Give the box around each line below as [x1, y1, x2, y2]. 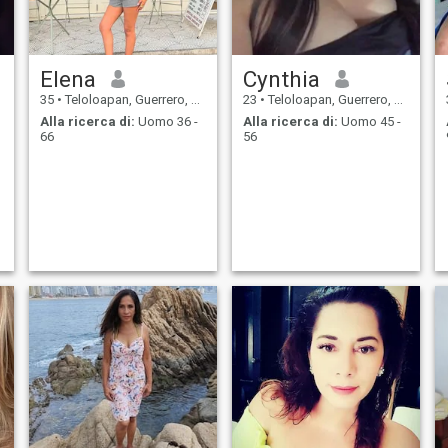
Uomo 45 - [337, 114, 401, 130]
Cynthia [242, 65, 320, 92]
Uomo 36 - [134, 114, 198, 130]
